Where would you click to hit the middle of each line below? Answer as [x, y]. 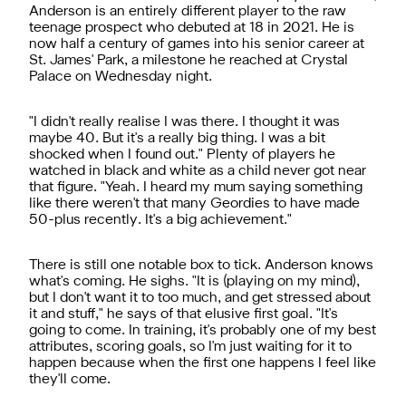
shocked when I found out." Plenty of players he [182, 155]
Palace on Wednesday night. [121, 77]
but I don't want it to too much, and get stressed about [200, 298]
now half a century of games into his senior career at [197, 44]
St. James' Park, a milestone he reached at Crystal [188, 60]
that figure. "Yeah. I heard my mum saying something [196, 187]
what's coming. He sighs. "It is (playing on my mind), [194, 281]
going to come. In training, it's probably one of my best [203, 330]
